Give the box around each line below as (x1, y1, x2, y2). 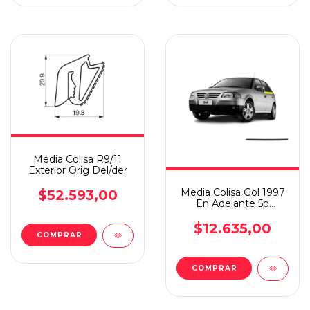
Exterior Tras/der (194, 208, 271, 221)
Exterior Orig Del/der (28, 164, 127, 176)
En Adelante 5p (196, 197, 269, 210)
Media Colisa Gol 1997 (180, 185, 285, 199)
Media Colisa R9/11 (33, 153, 122, 165)
